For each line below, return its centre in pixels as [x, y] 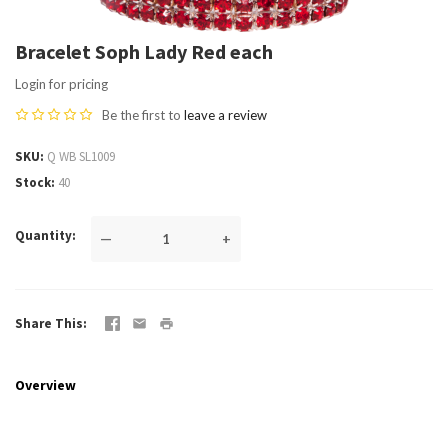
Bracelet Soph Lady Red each [144, 51]
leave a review [225, 115]
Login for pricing [61, 84]
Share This [49, 323]
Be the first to [143, 115]
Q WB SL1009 [81, 156]
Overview [45, 384]
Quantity [43, 235]
